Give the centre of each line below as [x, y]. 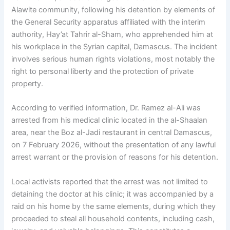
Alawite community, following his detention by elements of [113, 9]
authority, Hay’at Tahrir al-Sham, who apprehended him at [112, 34]
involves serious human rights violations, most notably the [113, 59]
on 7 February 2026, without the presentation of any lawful [114, 145]
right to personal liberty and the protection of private [103, 71]
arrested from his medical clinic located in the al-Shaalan [110, 120]
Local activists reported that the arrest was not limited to [110, 181]
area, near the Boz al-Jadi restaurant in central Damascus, [112, 133]
